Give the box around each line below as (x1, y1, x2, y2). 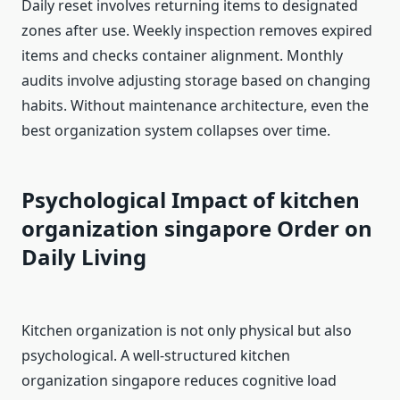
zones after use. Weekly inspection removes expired (21, 21, 372, 41)
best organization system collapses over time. (21, 121, 330, 141)
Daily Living (21, 242, 146, 272)
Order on (277, 213, 372, 244)
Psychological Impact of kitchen (21, 185, 360, 215)
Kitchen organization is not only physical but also (21, 321, 352, 341)
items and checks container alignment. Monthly (21, 46, 343, 66)
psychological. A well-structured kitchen (21, 346, 290, 366)
